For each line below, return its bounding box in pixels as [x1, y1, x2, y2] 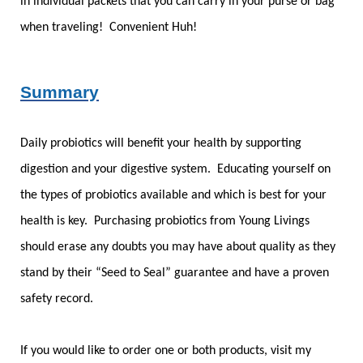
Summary [20, 83, 99, 102]
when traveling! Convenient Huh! [20, 21, 197, 35]
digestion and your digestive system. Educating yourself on [20, 163, 331, 177]
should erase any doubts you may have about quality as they [20, 241, 335, 254]
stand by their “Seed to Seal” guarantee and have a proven [20, 267, 329, 280]
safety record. [20, 293, 93, 306]
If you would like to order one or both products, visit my [20, 344, 311, 358]
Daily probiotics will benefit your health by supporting [20, 137, 301, 151]
